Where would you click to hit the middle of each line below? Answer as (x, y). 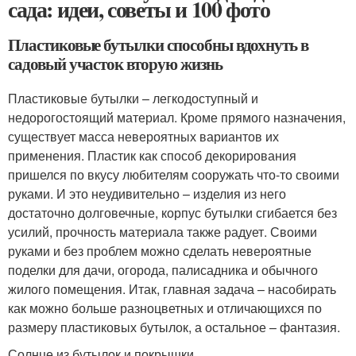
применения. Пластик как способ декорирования (152, 155)
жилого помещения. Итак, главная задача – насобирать (172, 289)
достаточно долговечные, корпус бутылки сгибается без (172, 213)
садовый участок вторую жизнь (115, 64)
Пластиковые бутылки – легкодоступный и (133, 98)
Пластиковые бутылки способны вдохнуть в (159, 44)
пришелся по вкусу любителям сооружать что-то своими (174, 174)
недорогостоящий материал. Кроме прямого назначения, (177, 117)
